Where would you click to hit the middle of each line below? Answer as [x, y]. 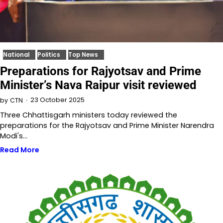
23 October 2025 [57, 100]
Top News [83, 55]
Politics [49, 55]
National [16, 55]
